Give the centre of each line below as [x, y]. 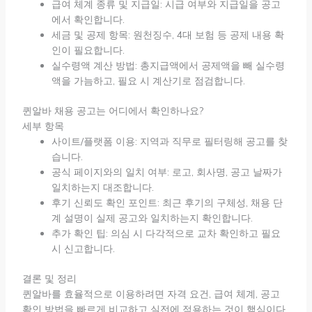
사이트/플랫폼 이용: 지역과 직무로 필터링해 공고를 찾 [169, 141]
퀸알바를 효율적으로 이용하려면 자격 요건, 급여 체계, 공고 [151, 294]
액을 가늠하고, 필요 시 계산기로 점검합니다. [148, 80]
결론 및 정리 [49, 278]
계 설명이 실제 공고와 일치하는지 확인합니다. [152, 218]
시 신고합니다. [83, 248]
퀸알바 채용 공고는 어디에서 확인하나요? [112, 110]
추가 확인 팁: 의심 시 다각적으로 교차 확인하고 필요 [166, 233]
